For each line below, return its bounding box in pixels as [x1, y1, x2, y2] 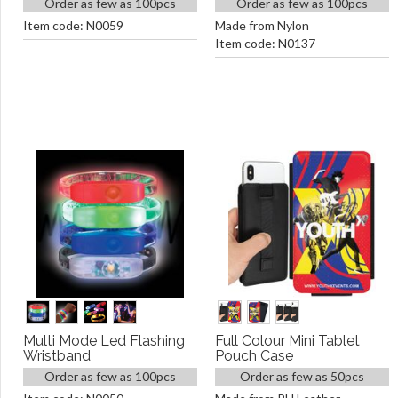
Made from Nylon [215, 18, 309, 33]
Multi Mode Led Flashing [23, 332, 185, 349]
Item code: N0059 [23, 18, 123, 33]
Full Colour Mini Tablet [215, 332, 360, 349]
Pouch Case [215, 347, 293, 364]
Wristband [23, 347, 91, 364]
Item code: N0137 [215, 36, 315, 51]
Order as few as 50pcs [240, 369, 364, 384]
